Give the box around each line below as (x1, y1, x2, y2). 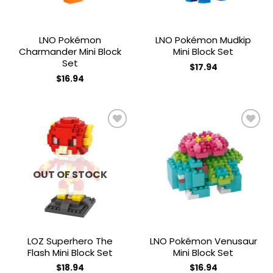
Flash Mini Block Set (27, 246, 113, 260)
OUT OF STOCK (32, 168, 107, 182)
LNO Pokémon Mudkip (155, 34, 251, 47)
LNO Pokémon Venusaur (149, 235, 257, 248)
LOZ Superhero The (27, 235, 113, 248)
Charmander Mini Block (18, 45, 121, 58)
